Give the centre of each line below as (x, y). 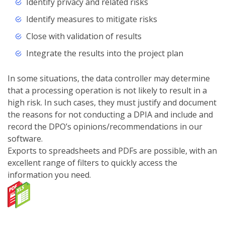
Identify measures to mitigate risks (91, 19)
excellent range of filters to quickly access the (92, 163)
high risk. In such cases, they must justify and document (112, 103)
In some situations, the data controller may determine (109, 79)
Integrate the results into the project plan (104, 53)
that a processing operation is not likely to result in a (107, 91)
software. (25, 139)
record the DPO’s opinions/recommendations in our (105, 127)
